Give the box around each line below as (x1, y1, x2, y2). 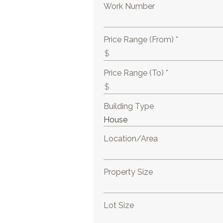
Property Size (104, 167, 153, 177)
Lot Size (104, 201, 134, 210)
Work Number (104, 1, 155, 11)
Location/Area (104, 134, 158, 143)
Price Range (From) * (104, 35, 179, 44)
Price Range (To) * (104, 68, 169, 78)
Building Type (104, 102, 154, 111)
